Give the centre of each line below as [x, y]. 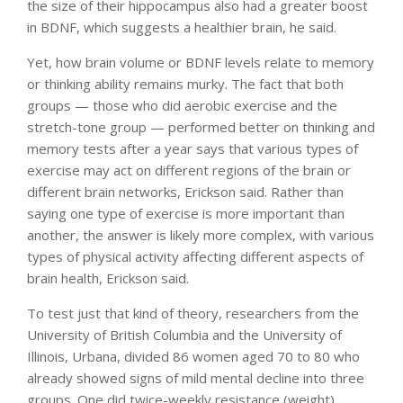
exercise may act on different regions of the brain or [189, 170]
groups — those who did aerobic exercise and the [182, 105]
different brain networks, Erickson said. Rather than [185, 191]
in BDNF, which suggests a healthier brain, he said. [182, 27]
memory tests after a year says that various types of [193, 148]
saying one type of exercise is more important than [186, 213]
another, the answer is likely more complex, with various [201, 234]
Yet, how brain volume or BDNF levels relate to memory [201, 62]
